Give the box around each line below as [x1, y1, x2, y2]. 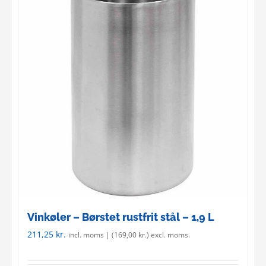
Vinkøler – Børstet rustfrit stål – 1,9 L [27, 210, 214, 223]
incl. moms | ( [68, 230, 114, 239]
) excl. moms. [147, 230, 190, 239]
